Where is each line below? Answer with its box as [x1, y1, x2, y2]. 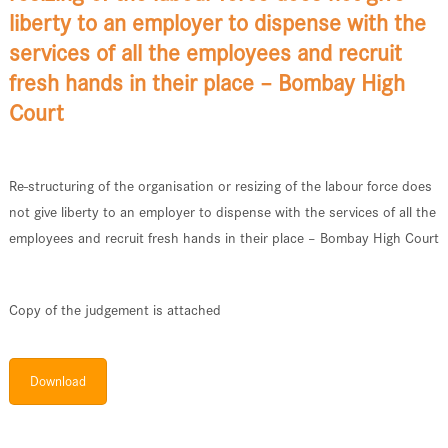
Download [29, 372, 86, 390]
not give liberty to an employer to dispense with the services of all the [8, 202, 436, 221]
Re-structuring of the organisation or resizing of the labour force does [8, 176, 432, 195]
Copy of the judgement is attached [8, 300, 221, 319]
